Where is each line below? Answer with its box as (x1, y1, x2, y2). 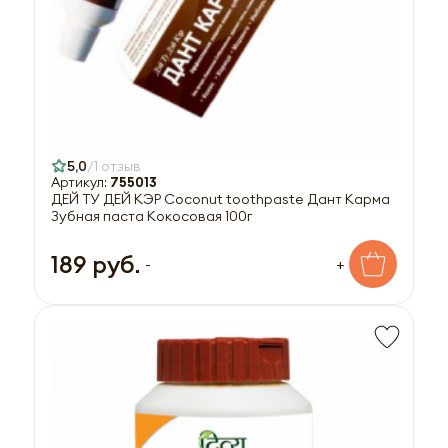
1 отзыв (94, 156, 141, 175)
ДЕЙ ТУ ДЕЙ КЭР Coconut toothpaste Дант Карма (51, 189, 390, 208)
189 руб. (51, 248, 140, 279)
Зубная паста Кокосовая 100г (51, 206, 252, 225)
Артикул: (51, 173, 110, 191)
